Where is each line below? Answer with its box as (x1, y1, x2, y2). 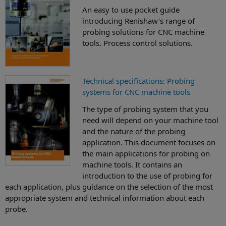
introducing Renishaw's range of (82, 16, 195, 26)
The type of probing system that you (82, 104, 208, 114)
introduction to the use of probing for (82, 171, 212, 181)
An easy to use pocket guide (82, 5, 180, 15)
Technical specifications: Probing (82, 76, 195, 86)
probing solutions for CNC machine (82, 27, 204, 37)
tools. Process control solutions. (82, 38, 193, 48)
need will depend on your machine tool (82, 115, 218, 125)
